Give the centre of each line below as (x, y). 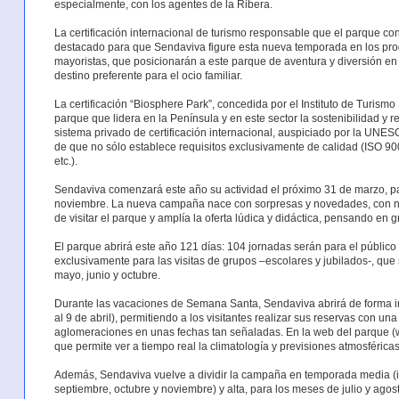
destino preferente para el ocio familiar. (148, 75)
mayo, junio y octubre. (107, 275)
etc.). (65, 161)
